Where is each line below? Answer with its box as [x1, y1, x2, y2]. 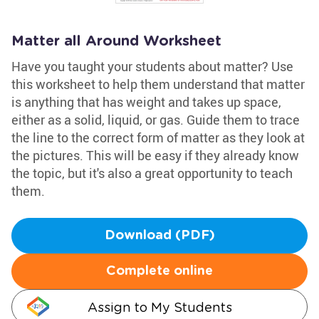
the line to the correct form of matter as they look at [11, 129, 305, 146]
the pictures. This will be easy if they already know [11, 147, 299, 164]
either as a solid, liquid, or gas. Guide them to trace [11, 111, 300, 128]
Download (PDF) [104, 229, 215, 242]
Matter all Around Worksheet [11, 34, 221, 48]
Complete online [106, 265, 213, 278]
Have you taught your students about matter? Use [11, 58, 293, 75]
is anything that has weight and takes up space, [11, 93, 281, 110]
